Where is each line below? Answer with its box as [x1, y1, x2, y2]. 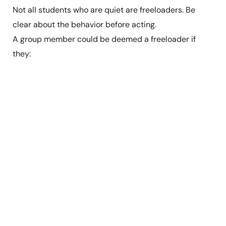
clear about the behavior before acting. [12, 19, 156, 30]
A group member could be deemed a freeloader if [12, 34, 196, 45]
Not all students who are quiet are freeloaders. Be [12, 5, 195, 16]
